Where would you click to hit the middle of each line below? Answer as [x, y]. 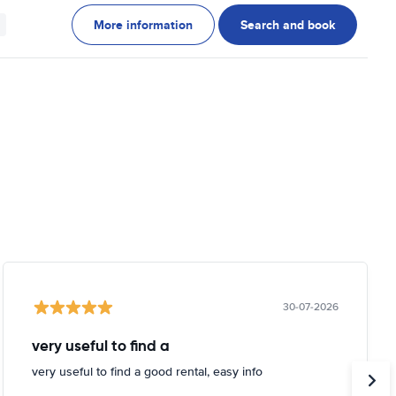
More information [144, 25]
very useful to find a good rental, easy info [147, 372]
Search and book [288, 25]
